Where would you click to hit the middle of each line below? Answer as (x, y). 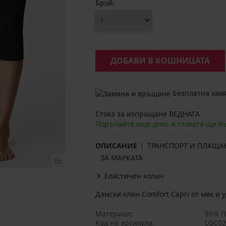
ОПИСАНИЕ (116, 146)
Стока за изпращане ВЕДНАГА (148, 114)
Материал (113, 214)
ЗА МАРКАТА (122, 158)
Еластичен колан (134, 176)
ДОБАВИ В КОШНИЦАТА (160, 61)
